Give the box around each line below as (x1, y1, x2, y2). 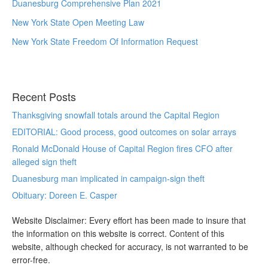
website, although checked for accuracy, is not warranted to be (12, 240, 248, 252)
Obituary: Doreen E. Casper (12, 189, 117, 201)
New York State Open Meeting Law (12, 16, 144, 28)
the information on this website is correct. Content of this (12, 227, 224, 239)
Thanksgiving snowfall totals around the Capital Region (12, 109, 220, 121)
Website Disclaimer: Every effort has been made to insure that (12, 214, 246, 226)
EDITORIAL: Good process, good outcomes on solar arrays (12, 126, 236, 138)
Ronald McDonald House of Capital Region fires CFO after (12, 142, 233, 154)
